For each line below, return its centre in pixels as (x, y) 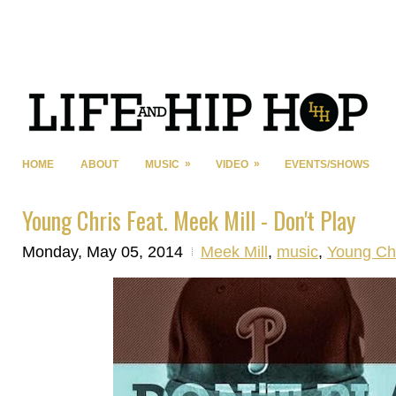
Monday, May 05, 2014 (103, 251)
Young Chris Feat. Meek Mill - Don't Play (189, 220)
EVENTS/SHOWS (327, 164)
